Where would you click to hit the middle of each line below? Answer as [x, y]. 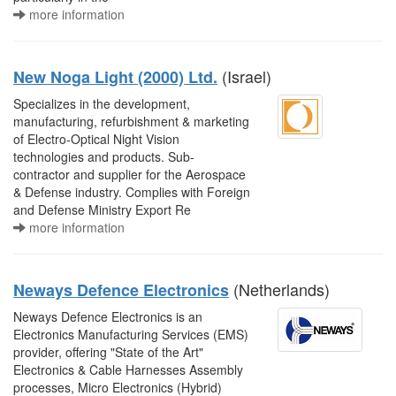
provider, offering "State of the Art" [108, 352]
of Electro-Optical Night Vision [96, 139]
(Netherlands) [279, 289]
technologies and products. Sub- [104, 156]
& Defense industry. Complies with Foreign [132, 192]
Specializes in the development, [102, 103]
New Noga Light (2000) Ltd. [115, 77]
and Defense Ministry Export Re [102, 209]
